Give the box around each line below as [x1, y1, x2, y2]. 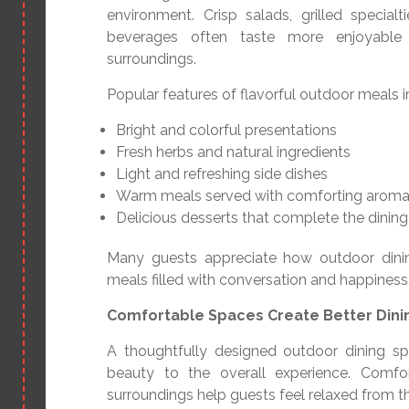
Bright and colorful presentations [116, 121, 337, 140]
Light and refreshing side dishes [116, 165, 328, 184]
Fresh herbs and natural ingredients [116, 143, 351, 162]
